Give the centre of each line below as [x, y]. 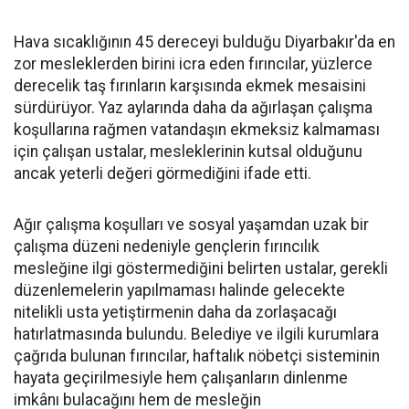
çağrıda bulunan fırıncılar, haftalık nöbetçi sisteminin [197, 357]
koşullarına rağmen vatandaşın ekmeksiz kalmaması [197, 130]
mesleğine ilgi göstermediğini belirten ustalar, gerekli [201, 269]
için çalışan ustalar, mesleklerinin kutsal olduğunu [188, 152]
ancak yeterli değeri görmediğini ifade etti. [163, 174]
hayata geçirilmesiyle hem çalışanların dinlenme [181, 378]
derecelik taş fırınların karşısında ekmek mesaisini [190, 86]
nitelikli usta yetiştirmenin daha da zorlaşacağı [175, 313]
